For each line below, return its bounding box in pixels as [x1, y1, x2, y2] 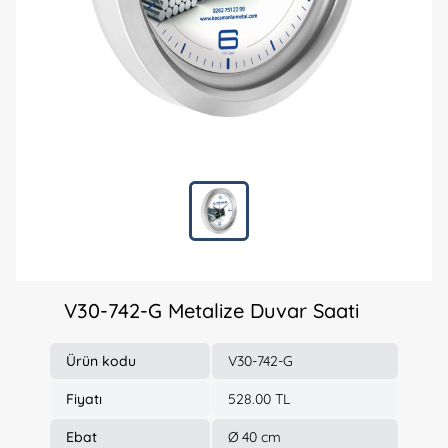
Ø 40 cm [228, 428, 281, 446]
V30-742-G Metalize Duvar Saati [64, 298, 359, 323]
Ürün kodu [66, 352, 136, 370]
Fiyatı [66, 390, 102, 408]
